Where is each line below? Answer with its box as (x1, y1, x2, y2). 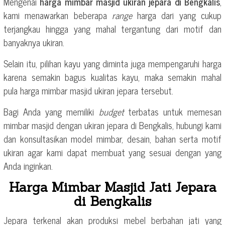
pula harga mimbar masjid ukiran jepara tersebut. (4, 82, 173, 98)
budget (98, 103, 128, 119)
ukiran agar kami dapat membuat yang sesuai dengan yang (4, 144, 221, 160)
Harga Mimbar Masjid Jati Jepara (9, 178, 216, 195)
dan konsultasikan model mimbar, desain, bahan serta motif (4, 131, 221, 146)
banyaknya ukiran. (4, 34, 64, 50)
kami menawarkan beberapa (4, 7, 112, 23)
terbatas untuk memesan (128, 103, 222, 119)
